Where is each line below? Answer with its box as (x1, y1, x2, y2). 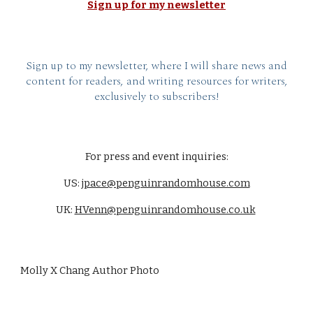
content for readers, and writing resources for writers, (25, 73, 288, 89)
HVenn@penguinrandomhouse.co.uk (74, 203, 256, 216)
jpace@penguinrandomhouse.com (81, 177, 250, 189)
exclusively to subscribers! (94, 88, 219, 105)
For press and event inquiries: (85, 150, 228, 163)
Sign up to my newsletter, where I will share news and (26, 57, 287, 74)
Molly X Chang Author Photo (20, 264, 160, 277)
